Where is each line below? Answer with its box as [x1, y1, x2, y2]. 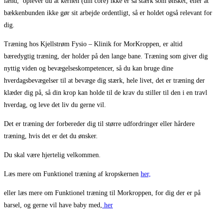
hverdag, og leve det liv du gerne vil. [4, 101, 106, 109]
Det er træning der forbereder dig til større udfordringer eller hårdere [4, 120, 195, 127]
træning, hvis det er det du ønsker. [4, 132, 98, 140]
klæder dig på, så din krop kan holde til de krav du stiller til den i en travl [4, 89, 207, 96]
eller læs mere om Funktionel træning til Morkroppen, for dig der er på [4, 189, 200, 197]
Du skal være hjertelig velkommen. [4, 151, 101, 159]
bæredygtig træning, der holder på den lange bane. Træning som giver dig [4, 52, 208, 60]
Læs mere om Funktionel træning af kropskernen [4, 170, 141, 178]
